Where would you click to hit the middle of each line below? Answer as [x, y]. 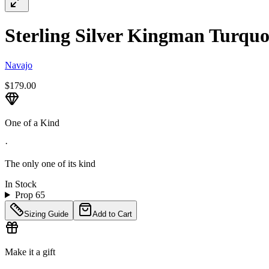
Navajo [19, 65]
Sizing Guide [46, 214]
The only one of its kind [50, 163]
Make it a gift [30, 252]
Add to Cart [112, 214]
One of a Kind [32, 122]
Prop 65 [30, 195]
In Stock [21, 184]
